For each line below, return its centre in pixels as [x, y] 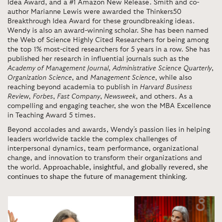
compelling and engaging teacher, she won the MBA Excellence [109, 106]
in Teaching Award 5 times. [52, 115]
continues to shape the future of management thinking [96, 177]
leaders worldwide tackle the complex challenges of [92, 139]
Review [18, 97]
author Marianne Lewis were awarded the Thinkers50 [94, 12]
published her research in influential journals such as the [98, 59]
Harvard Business [166, 87]
